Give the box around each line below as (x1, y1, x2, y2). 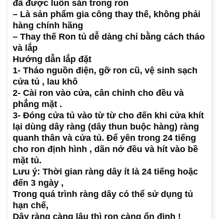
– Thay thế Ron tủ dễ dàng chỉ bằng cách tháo (13, 32, 205, 42)
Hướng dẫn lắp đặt (13, 54, 91, 65)
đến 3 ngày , (13, 178, 64, 188)
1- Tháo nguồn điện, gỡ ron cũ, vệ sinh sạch (13, 66, 197, 76)
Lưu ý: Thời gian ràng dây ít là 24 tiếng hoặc (13, 167, 198, 177)
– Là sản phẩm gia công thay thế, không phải (13, 9, 200, 20)
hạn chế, (13, 200, 48, 211)
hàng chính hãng (13, 21, 83, 31)
